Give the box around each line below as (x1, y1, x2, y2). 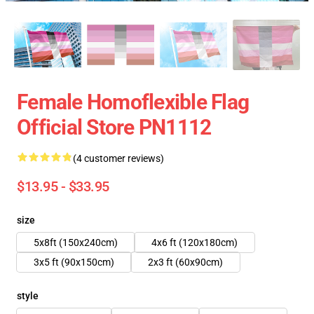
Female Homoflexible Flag (17, 90, 249, 114)
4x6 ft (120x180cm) (151, 237, 238, 248)
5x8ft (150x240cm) (34, 237, 118, 248)
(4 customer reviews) (73, 153, 164, 164)
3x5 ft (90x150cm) (34, 257, 114, 268)
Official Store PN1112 (17, 115, 212, 139)
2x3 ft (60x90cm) (148, 257, 223, 268)
